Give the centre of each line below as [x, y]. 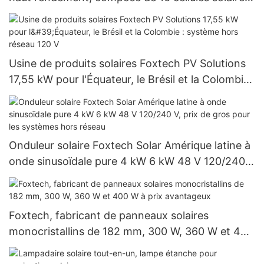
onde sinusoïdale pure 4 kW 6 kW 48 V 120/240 [127, 161]
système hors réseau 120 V [76, 95]
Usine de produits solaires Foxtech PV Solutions [127, 64]
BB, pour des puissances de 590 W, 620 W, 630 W [132, 13]
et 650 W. [32, 29]
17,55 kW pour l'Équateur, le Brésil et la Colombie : [132, 80]
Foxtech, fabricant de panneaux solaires [109, 215]
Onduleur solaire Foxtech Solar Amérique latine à [130, 146]
